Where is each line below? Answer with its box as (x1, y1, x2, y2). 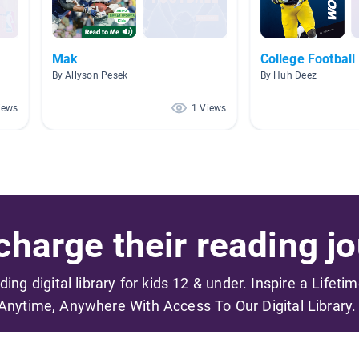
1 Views (191, 103, 227, 115)
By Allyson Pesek (51, 70, 128, 82)
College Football (260, 51, 356, 67)
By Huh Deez (260, 70, 317, 82)
